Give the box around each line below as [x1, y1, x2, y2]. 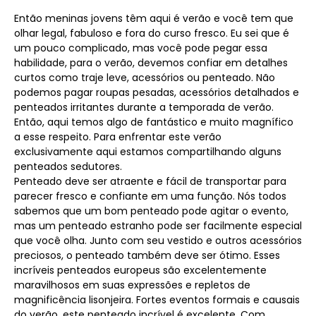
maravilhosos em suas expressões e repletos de [14, 277, 250, 292]
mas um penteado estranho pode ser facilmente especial [14, 218, 302, 233]
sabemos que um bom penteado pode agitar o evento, [14, 203, 288, 218]
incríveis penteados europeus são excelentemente [14, 262, 267, 277]
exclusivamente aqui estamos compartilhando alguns [14, 144, 281, 159]
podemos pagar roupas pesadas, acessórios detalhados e [14, 85, 299, 99]
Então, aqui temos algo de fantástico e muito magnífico [14, 114, 293, 129]
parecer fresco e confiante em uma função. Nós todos [14, 188, 286, 203]
